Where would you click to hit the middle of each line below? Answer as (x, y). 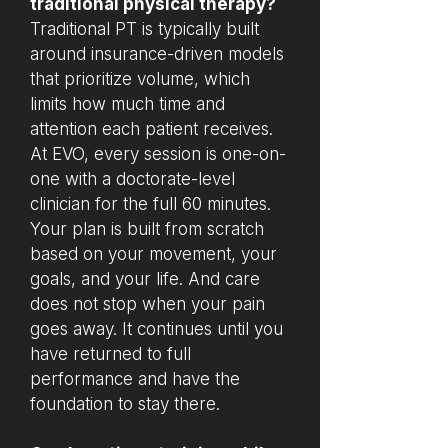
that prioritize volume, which (140, 79)
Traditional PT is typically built (144, 29)
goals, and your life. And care (145, 279)
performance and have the (135, 379)
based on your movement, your (153, 254)
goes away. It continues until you (156, 329)
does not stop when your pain (147, 304)
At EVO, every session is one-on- (158, 154)
